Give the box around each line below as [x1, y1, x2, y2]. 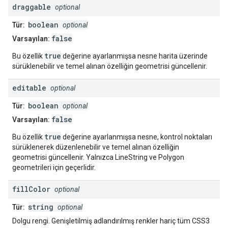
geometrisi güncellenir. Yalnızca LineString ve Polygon [12, 153, 184, 162]
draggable [12, 2, 51, 12]
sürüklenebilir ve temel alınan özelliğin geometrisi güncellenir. [12, 62, 207, 71]
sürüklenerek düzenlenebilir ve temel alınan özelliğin [12, 143, 179, 152]
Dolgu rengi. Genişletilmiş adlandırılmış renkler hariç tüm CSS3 [12, 217, 210, 225]
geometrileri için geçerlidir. [12, 163, 96, 172]
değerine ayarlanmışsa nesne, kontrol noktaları [61, 133, 212, 141]
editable [12, 83, 46, 93]
